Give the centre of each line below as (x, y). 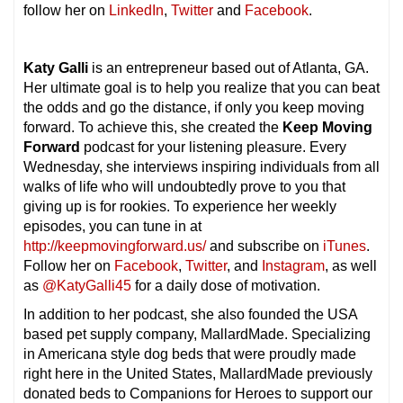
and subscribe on (264, 246)
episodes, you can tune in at (112, 226)
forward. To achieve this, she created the (153, 127)
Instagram (293, 266)
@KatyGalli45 (87, 286)
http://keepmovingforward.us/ (115, 246)
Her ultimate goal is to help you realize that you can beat (201, 88)
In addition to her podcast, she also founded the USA (190, 314)
